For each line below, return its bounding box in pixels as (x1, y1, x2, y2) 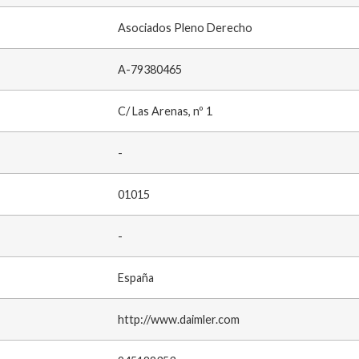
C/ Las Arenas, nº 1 (117, 104, 212, 119)
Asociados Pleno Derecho (117, 21, 252, 35)
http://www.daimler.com (117, 313, 240, 327)
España (117, 271, 154, 285)
